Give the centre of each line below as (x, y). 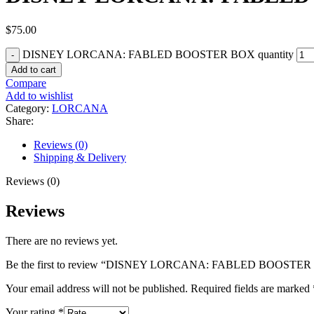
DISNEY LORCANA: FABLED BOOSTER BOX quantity (158, 54)
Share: (20, 121)
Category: (27, 108)
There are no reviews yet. (62, 240)
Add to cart (34, 69)
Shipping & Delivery (80, 157)
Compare (26, 83)
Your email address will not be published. (97, 288)
